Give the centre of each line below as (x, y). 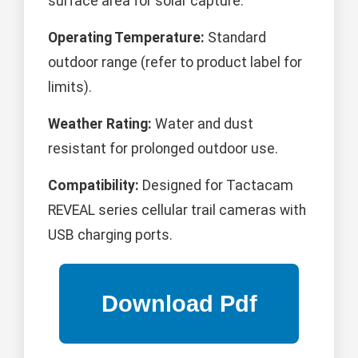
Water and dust (203, 124)
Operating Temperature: (126, 38)
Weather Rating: (100, 124)
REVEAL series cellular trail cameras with (177, 211)
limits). (70, 88)
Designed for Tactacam (216, 186)
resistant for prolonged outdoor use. (163, 149)
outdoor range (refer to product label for (175, 63)
